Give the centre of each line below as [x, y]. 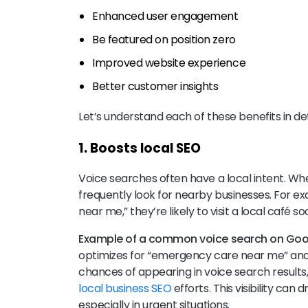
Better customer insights [155, 87]
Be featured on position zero [164, 40]
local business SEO [125, 289]
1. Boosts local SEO [141, 148]
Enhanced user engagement [165, 16]
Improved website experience [169, 63]
